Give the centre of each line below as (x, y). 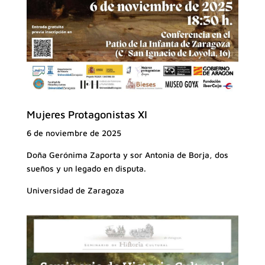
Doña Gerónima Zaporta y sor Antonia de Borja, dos (127, 154)
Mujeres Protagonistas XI (87, 114)
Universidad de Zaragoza (75, 190)
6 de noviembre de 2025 (74, 132)
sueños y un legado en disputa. (86, 168)
